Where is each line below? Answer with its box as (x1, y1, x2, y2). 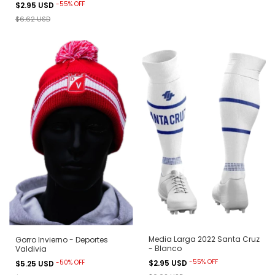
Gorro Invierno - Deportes (15, 234, 108, 245)
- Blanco (148, 243, 182, 254)
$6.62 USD (15, 14, 50, 24)
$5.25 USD (15, 258, 56, 269)
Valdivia (15, 243, 47, 254)
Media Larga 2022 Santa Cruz (148, 234, 260, 245)
